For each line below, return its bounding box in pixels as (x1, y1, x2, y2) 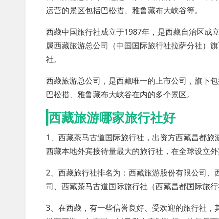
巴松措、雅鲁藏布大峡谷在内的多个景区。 (46, 89, 195, 100)
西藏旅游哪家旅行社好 (48, 108, 175, 126)
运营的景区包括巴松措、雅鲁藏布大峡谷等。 (46, 5, 202, 16)
